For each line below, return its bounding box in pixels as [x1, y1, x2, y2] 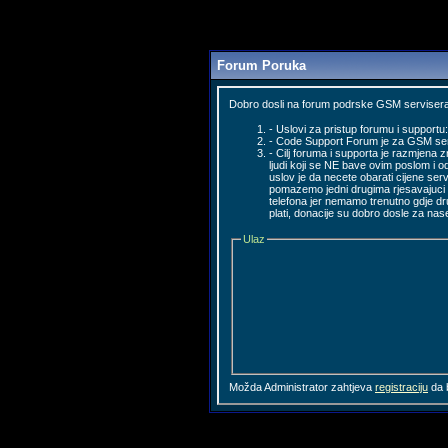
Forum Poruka [217, 58, 306, 73]
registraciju [375, 381, 428, 394]
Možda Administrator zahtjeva [229, 381, 375, 394]
